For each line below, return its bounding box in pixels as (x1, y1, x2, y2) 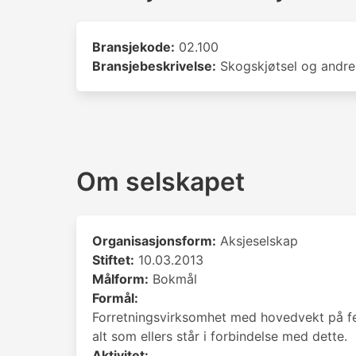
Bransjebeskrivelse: (92, 58, 216, 74)
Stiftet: (92, 252, 134, 268)
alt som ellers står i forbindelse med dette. (92, 328, 347, 344)
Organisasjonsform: (92, 233, 216, 249)
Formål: (92, 290, 138, 306)
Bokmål (149, 271, 197, 287)
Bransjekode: (92, 39, 175, 55)
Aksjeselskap (216, 233, 298, 249)
